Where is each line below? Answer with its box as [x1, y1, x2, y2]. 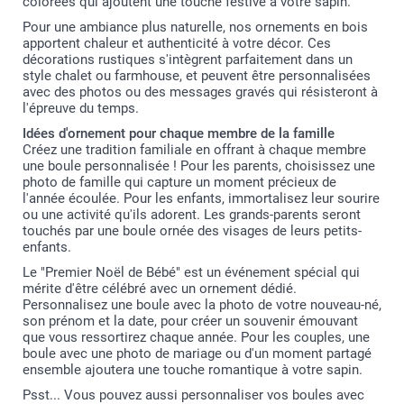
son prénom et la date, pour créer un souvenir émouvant [23, 313, 358, 330]
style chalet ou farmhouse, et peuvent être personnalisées [23, 68, 371, 85]
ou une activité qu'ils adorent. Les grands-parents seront [23, 207, 361, 224]
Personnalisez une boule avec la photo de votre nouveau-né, [23, 297, 381, 314]
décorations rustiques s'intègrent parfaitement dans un [23, 51, 353, 69]
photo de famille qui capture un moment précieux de [23, 174, 336, 191]
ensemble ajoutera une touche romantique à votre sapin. [23, 362, 363, 379]
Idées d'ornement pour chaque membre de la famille [23, 125, 335, 142]
